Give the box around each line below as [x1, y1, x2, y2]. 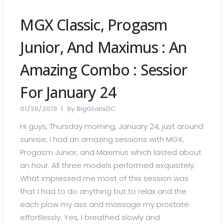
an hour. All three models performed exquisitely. [20, 160, 196, 170]
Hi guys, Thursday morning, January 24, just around [20, 121, 204, 131]
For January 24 [20, 82, 116, 102]
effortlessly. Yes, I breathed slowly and [20, 212, 160, 222]
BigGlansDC [76, 104, 116, 113]
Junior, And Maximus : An [20, 37, 187, 57]
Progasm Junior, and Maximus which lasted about [20, 147, 202, 157]
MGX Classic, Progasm [20, 14, 167, 35]
